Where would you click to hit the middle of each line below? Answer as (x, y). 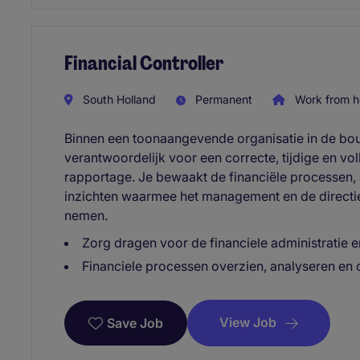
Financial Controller (144, 63)
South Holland (118, 100)
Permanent (222, 100)
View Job (248, 323)
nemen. (86, 216)
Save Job (135, 323)
